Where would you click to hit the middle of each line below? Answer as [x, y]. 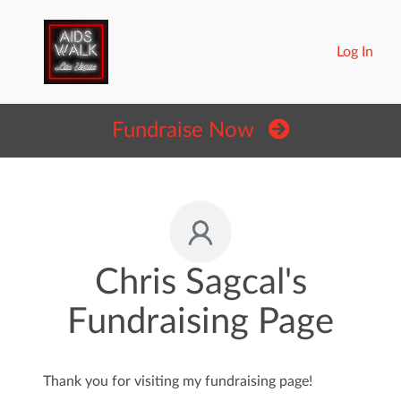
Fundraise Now [183, 131]
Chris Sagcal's [200, 283]
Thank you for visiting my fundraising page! [178, 381]
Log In [354, 52]
